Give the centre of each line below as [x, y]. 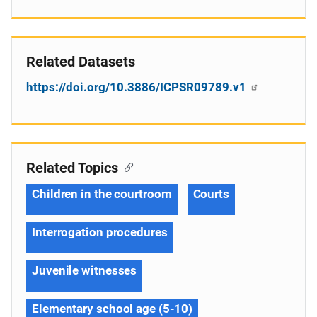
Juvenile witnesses [85, 270]
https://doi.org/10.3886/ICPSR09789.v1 [138, 87]
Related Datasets [81, 61]
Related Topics [72, 167]
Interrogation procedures [100, 232]
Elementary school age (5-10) [113, 308]
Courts [211, 194]
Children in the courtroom [102, 194]
